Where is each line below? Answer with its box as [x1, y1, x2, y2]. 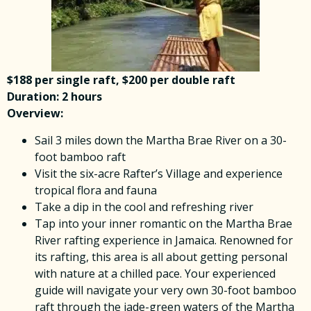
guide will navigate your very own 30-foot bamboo [35, 282, 296, 298]
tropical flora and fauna [35, 182, 157, 198]
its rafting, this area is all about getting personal [35, 249, 287, 264]
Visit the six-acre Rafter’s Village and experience [35, 165, 283, 181]
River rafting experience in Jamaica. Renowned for [35, 232, 293, 248]
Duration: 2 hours [7, 89, 102, 105]
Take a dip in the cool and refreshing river [35, 199, 253, 215]
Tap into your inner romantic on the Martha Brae [35, 215, 292, 231]
